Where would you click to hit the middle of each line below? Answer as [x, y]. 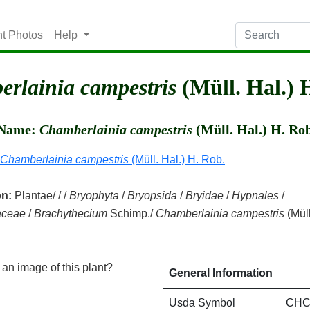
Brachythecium [71, 213]
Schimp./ [131, 213]
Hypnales [255, 195]
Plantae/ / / [40, 195]
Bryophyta [94, 195]
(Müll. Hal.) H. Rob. [177, 159]
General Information [221, 273]
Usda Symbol [202, 303]
